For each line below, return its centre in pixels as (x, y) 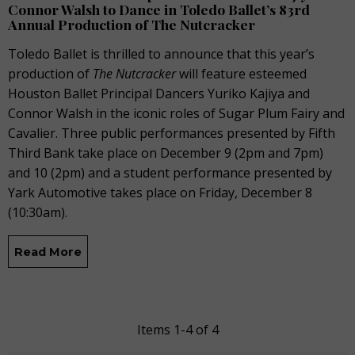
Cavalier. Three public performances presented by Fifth (172, 134)
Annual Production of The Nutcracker (132, 25)
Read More (48, 252)
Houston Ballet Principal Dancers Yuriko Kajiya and (159, 94)
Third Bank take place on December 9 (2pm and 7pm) (166, 153)
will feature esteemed (243, 74)
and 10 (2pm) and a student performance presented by (170, 173)
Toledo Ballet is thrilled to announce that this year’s (161, 54)
